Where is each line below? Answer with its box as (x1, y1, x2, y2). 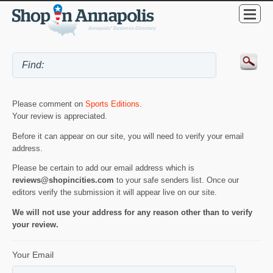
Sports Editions (85, 99, 140, 108)
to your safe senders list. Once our (114, 175, 239, 185)
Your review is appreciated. (12, 111, 107, 121)
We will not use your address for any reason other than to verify (12, 208, 252, 218)
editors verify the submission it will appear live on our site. (12, 188, 217, 197)
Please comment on (12, 99, 85, 108)
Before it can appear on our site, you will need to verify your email (12, 131, 244, 141)
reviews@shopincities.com (12, 175, 114, 185)
